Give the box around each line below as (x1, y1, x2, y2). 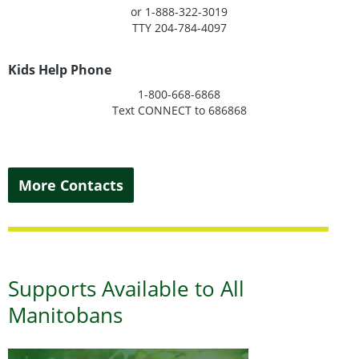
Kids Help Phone (8, 60, 111, 79)
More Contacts (18, 175, 123, 195)
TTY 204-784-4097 (131, 19, 227, 35)
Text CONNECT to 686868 (111, 102, 247, 118)
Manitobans (8, 301, 123, 329)
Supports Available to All (8, 274, 244, 303)
